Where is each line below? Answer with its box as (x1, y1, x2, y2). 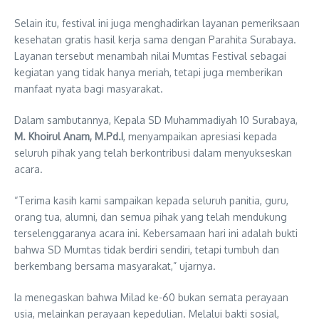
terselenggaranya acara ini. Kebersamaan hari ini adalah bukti (14, 226, 298, 239)
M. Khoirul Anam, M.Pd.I (14, 130, 123, 142)
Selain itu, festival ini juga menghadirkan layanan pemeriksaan (14, 16, 300, 29)
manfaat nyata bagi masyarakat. (14, 82, 163, 95)
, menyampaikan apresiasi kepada (123, 130, 277, 142)
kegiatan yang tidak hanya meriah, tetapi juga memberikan (14, 66, 283, 78)
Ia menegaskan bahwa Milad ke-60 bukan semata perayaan (14, 291, 288, 303)
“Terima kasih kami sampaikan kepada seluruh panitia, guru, (14, 194, 288, 206)
